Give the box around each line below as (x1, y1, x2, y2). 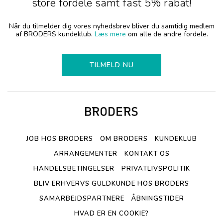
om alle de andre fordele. (125, 29, 208, 39)
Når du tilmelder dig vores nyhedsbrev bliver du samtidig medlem (8, 21, 215, 31)
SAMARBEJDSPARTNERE (39, 194, 124, 203)
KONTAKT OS (124, 149, 170, 158)
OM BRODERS (100, 134, 148, 143)
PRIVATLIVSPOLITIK (121, 164, 190, 173)
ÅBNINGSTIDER (131, 194, 184, 203)
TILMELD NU (89, 60, 134, 70)
